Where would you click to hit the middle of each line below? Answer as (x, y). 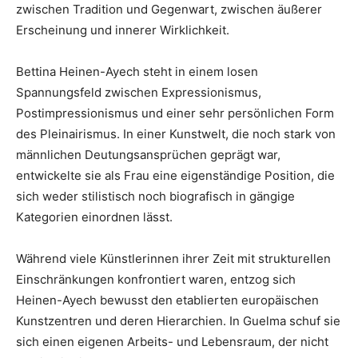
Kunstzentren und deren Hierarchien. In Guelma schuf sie (178, 321)
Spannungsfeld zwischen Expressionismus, (139, 93)
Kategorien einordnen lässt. (94, 217)
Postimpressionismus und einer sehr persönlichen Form (175, 113)
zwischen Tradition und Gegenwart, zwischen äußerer (169, 10)
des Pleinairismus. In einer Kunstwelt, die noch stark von (176, 134)
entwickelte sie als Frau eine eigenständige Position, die (175, 176)
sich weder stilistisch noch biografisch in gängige (155, 197)
